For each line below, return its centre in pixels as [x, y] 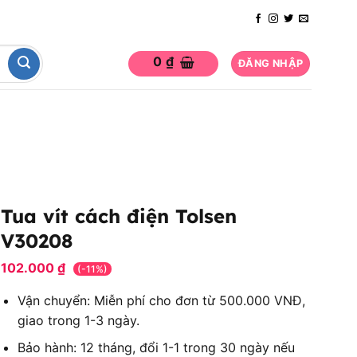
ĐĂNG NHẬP [271, 63]
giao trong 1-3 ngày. [78, 320]
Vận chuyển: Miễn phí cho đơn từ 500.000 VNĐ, [161, 300]
